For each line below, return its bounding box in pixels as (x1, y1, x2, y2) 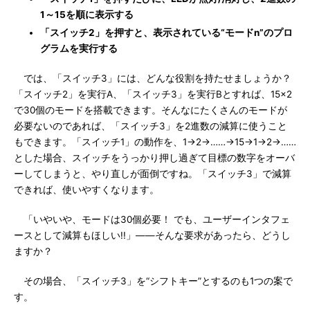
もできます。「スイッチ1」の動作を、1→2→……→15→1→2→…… (14, 136, 296, 147)
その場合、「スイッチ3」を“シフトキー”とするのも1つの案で (14, 275, 293, 286)
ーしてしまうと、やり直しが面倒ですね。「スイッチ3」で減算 (14, 168, 291, 179)
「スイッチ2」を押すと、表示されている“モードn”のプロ (40, 27, 293, 38)
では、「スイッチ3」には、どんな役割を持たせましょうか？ (14, 73, 291, 84)
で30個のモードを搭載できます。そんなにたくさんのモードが (14, 104, 287, 116)
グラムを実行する (40, 43, 118, 54)
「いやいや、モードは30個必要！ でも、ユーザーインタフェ (14, 214, 290, 225)
